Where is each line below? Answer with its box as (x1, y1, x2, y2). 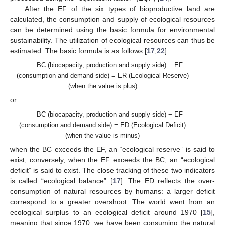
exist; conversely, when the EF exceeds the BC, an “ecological (10, 156, 215, 164)
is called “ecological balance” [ (10, 177, 113, 185)
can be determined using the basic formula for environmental (10, 25, 215, 34)
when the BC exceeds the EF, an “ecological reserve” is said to (10, 145, 215, 154)
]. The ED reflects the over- (120, 177, 215, 185)
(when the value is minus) (65, 132, 140, 140)
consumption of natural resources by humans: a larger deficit (10, 187, 215, 196)
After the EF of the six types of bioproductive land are (24, 4, 215, 13)
